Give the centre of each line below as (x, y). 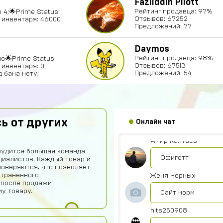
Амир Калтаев (174, 141)
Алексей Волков (177, 106)
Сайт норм (177, 193)
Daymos (152, 49)
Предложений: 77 (163, 26)
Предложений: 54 (163, 73)
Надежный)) (180, 123)
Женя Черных (173, 176)
